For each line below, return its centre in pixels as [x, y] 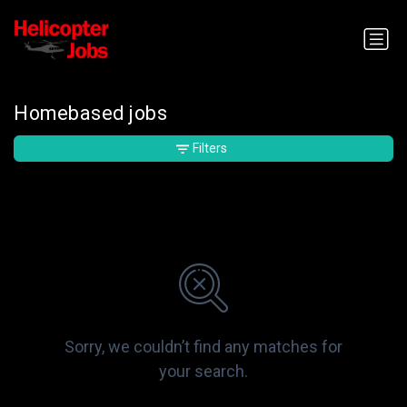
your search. [203, 372]
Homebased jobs [91, 114]
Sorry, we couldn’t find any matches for [203, 347]
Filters [210, 149]
